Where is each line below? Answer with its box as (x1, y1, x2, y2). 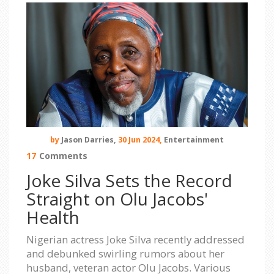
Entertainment (164, 134, 224, 145)
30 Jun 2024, (116, 134, 164, 145)
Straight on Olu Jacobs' (26, 187, 208, 210)
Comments (39, 149, 87, 161)
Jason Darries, (61, 134, 116, 145)
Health (26, 205, 80, 229)
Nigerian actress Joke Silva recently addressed (26, 232, 245, 246)
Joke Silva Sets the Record (26, 168, 232, 192)
